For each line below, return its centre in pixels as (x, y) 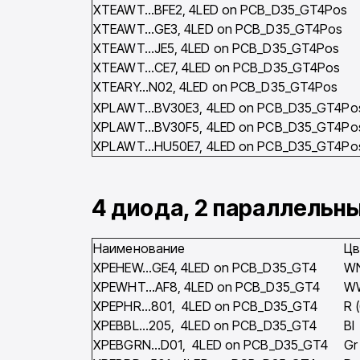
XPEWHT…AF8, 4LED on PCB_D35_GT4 (207, 287)
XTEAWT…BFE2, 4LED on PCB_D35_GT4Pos (221, 10)
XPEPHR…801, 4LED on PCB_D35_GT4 (206, 307)
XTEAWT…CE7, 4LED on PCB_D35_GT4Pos (217, 68)
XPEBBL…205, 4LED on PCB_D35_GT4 (205, 326)
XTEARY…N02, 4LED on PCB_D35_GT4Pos (216, 87)
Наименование (139, 249)
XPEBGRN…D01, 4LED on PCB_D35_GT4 (211, 345)
